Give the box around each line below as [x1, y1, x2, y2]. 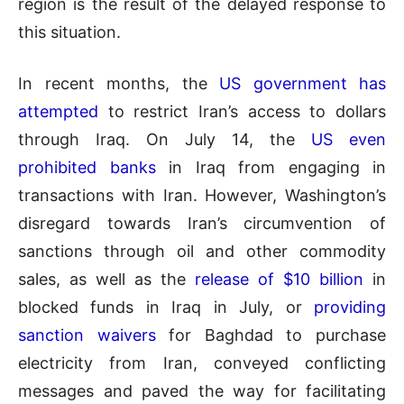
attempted [18, 101, 98, 121]
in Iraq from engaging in [155, 157, 386, 177]
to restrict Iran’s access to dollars [98, 101, 386, 121]
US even [311, 129, 386, 149]
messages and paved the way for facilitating [18, 381, 386, 400]
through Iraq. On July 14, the [18, 129, 311, 149]
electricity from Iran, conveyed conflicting [18, 353, 386, 372]
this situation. [18, 22, 121, 41]
